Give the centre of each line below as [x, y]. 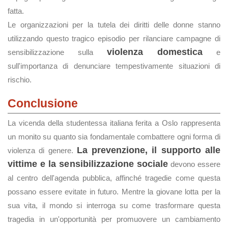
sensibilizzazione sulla [57, 52]
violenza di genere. [42, 150]
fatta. [16, 11]
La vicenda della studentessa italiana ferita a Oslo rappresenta [114, 123]
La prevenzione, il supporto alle [149, 150]
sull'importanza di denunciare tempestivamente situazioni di [114, 66]
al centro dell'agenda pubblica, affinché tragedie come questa [114, 178]
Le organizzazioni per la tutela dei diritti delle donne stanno [114, 25]
